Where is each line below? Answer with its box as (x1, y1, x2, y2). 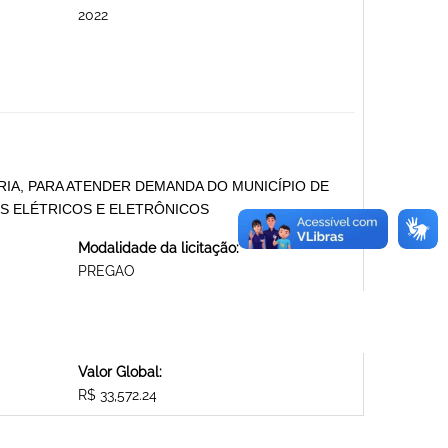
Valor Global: (77, 364, 162, 381)
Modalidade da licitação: (77, 240, 239, 257)
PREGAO (77, 263, 135, 280)
